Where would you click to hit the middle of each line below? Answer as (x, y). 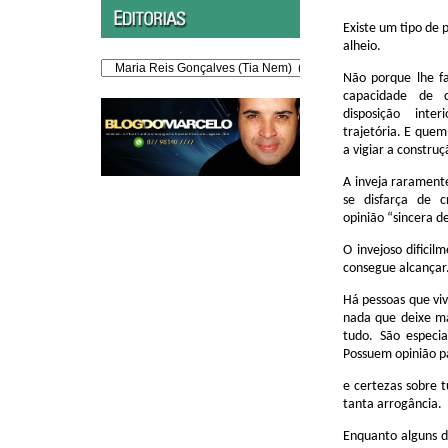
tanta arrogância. (392, 404)
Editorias (124, 65)
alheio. (362, 46)
